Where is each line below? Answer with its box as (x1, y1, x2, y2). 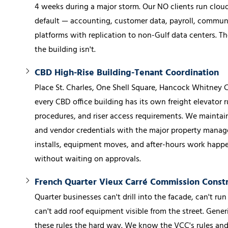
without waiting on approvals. (35, 153, 141, 166)
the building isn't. (35, 43, 96, 57)
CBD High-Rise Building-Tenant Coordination (35, 66, 219, 81)
